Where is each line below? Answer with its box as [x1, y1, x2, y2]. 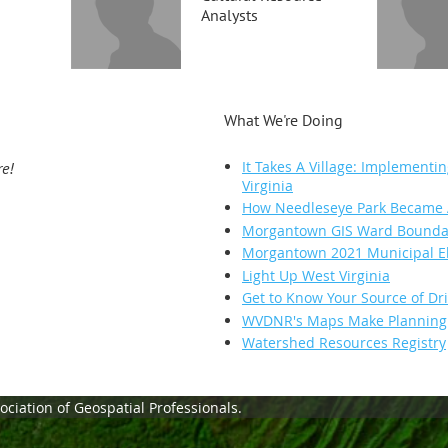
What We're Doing [224, 110, 343, 131]
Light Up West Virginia [242, 265, 390, 285]
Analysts [200, 5, 258, 26]
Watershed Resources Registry [242, 333, 446, 353]
